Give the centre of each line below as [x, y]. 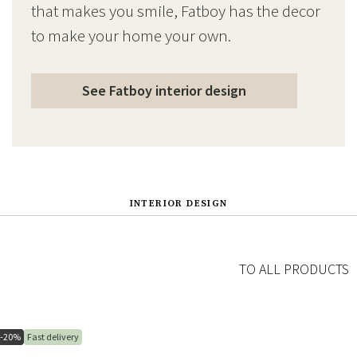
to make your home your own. [131, 36]
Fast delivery [53, 337]
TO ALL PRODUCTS [294, 269]
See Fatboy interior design [164, 91]
